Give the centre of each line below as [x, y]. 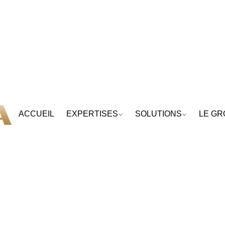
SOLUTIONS [158, 114]
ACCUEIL [36, 114]
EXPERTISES [92, 114]
